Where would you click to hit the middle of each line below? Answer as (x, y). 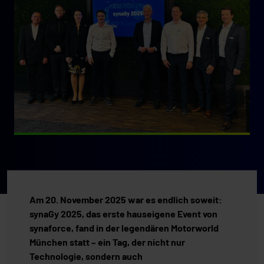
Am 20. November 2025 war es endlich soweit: (126, 200)
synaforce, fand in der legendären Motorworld (124, 228)
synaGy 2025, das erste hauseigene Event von (123, 214)
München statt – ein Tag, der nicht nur (107, 242)
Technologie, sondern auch (86, 256)
